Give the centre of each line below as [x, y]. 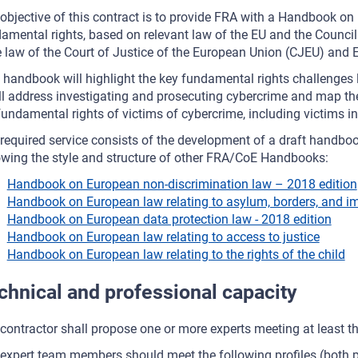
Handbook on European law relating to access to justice [163, 237]
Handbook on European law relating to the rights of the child [176, 255]
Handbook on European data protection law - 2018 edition [169, 220]
